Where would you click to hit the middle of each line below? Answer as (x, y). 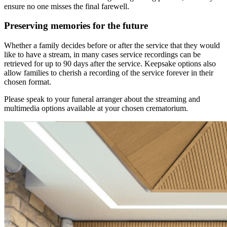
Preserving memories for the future (76, 26)
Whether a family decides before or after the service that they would (112, 46)
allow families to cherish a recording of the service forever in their (109, 73)
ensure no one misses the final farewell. (67, 6)
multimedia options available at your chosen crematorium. (96, 108)
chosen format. (28, 82)
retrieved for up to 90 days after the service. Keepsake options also (110, 64)
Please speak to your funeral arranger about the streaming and (102, 99)
